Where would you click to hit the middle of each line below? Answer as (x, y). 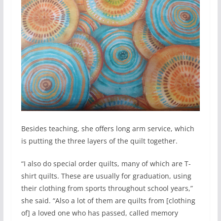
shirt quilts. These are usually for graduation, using (106, 176)
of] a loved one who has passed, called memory (99, 213)
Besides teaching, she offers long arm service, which (108, 128)
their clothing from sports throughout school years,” (107, 188)
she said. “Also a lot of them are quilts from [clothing (108, 200)
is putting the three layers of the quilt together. (99, 141)
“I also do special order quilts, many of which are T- (106, 163)
